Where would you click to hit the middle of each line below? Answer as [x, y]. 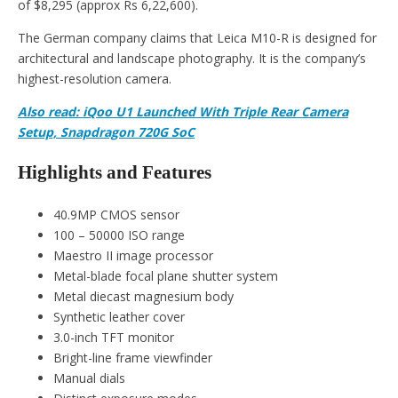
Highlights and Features [115, 173]
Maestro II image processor [133, 255]
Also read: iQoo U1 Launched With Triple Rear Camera [183, 111]
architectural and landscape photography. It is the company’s [192, 58]
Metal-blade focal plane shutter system [166, 275]
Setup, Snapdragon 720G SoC [106, 131]
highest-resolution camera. [95, 78]
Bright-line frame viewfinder [133, 357]
